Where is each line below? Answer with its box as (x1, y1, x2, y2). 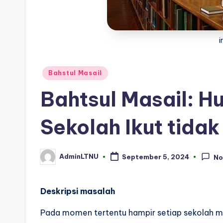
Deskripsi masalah (40, 186, 115, 196)
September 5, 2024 (121, 153, 189, 161)
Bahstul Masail (48, 69, 103, 77)
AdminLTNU (59, 152, 99, 161)
